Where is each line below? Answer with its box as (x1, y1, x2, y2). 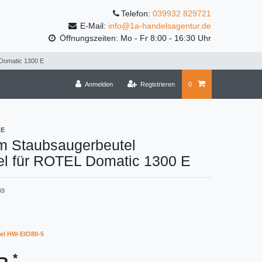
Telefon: (121, 9, 153, 19)
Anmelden (84, 81, 113, 88)
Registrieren (140, 81, 175, 88)
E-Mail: (78, 21, 108, 31)
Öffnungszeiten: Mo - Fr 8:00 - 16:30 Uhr (57, 33, 211, 43)
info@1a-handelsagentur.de (108, 21, 211, 31)
